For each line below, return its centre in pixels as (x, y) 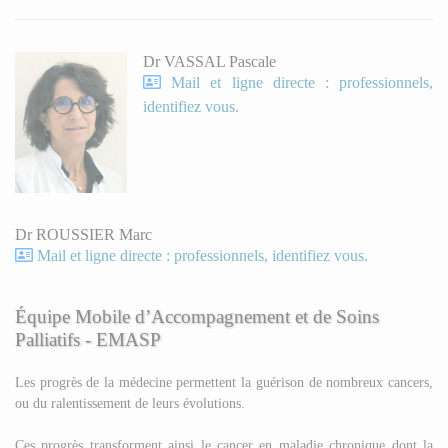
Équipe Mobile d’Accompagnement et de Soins (197, 316)
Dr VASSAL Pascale (209, 62)
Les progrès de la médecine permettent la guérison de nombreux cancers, (224, 381)
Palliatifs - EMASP (88, 339)
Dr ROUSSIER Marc (83, 234)
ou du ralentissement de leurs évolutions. (130, 402)
